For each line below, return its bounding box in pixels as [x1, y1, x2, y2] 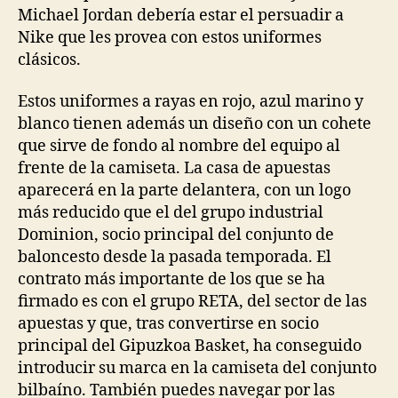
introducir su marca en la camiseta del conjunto [18, 358, 377, 378]
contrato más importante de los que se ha [18, 269, 325, 290]
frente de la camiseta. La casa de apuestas [18, 158, 330, 179]
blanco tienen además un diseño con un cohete [18, 114, 371, 134]
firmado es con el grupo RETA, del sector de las [18, 291, 367, 312]
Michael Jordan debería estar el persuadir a [18, 4, 344, 26]
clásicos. [18, 49, 81, 70]
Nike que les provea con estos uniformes [18, 27, 322, 48]
